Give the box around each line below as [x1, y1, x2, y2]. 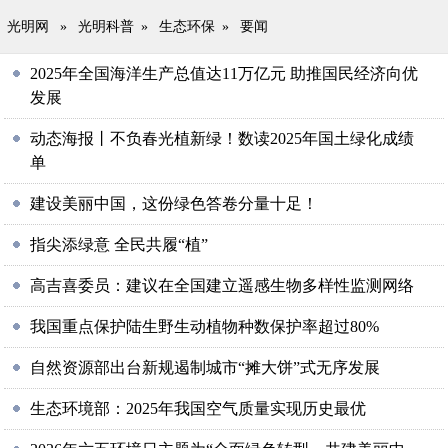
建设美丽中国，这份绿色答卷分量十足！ [30, 195, 319, 212]
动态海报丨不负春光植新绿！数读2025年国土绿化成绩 [30, 130, 415, 147]
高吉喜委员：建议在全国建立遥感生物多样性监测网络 [30, 277, 415, 294]
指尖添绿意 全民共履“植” [30, 236, 209, 253]
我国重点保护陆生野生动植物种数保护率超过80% [30, 318, 380, 335]
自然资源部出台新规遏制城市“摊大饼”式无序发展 [30, 359, 381, 376]
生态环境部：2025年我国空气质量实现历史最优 [30, 400, 367, 417]
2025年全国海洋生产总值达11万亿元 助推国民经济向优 [30, 65, 419, 82]
